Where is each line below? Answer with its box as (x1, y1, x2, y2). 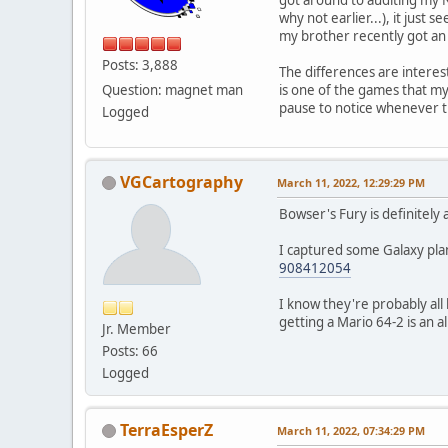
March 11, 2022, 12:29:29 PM (277, 174, 425, 190)
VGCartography (120, 170, 243, 193)
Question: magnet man (102, 80, 243, 99)
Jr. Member (102, 319, 171, 338)
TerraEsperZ (120, 418, 213, 441)
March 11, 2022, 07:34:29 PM (277, 422, 425, 438)
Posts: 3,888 (102, 55, 178, 74)
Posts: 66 (102, 341, 158, 360)
